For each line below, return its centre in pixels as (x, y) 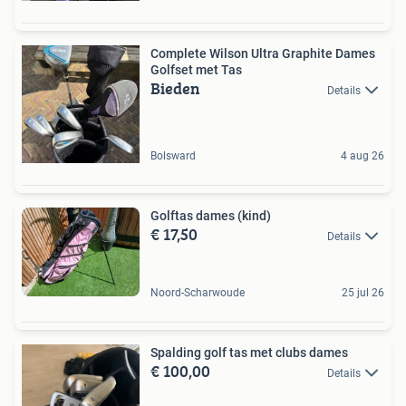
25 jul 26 (363, 292)
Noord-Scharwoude (198, 292)
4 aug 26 (362, 156)
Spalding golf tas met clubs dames (249, 352)
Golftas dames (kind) (211, 216)
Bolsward (173, 156)
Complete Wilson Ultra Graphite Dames (263, 53)
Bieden (175, 88)
